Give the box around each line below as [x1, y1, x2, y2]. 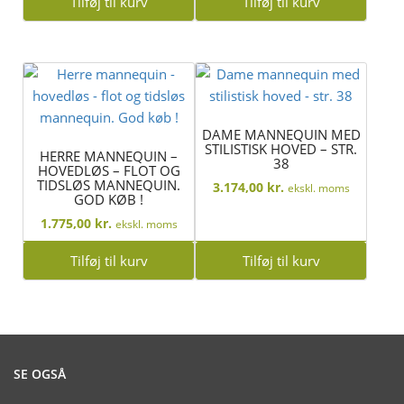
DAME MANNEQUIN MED [201, 124, 361, 143]
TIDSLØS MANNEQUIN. [37, 175, 181, 194]
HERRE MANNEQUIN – [40, 146, 179, 165]
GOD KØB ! [74, 189, 144, 208]
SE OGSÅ [14, 365, 66, 383]
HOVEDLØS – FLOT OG [37, 161, 180, 179]
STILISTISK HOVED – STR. [205, 139, 358, 158]
